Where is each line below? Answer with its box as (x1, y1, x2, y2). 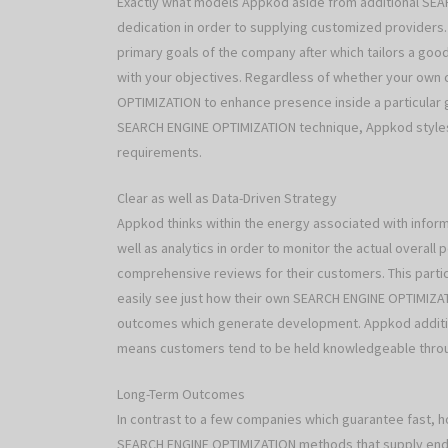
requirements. (117, 143, 202, 162)
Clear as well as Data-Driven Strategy (117, 189, 337, 208)
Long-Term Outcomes (117, 385, 245, 404)
